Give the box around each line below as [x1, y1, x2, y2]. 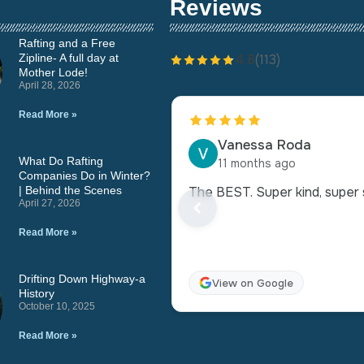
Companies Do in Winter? [19, 169, 151, 183]
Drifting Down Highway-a [19, 272, 146, 286]
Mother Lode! [19, 66, 89, 80]
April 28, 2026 [19, 80, 81, 92]
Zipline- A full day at [19, 51, 119, 65]
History [19, 287, 55, 301]
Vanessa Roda [218, 136, 312, 154]
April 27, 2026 [19, 197, 81, 210]
